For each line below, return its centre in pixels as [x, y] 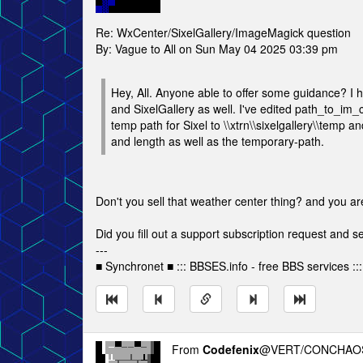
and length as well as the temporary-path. [218, 141]
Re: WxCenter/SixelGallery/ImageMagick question [223, 32]
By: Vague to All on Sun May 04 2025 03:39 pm [217, 49]
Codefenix [231, 349]
